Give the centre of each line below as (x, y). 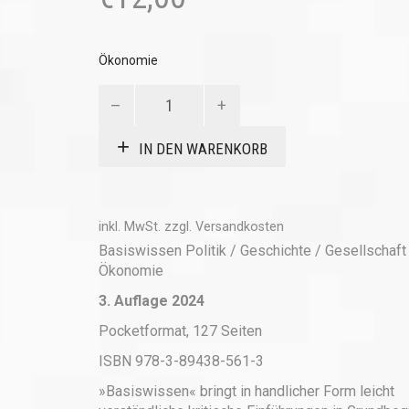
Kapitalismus (139, 114)
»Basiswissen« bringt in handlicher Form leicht (246, 391)
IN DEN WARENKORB (203, 148)
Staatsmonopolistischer (173, 94)
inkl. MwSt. (129, 227)
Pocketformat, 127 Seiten (180, 331)
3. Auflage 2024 (151, 301)
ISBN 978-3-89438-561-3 (181, 361)
